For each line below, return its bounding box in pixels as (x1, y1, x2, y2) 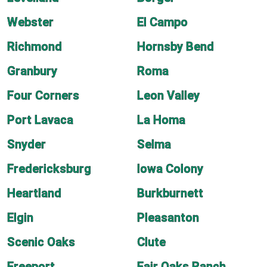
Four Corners (7, 88, 79, 103)
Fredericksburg (7, 162, 91, 176)
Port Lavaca (7, 113, 73, 127)
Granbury (7, 64, 57, 78)
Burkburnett (137, 186, 203, 200)
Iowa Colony (137, 162, 203, 176)
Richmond (7, 39, 62, 54)
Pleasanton (137, 210, 199, 225)
